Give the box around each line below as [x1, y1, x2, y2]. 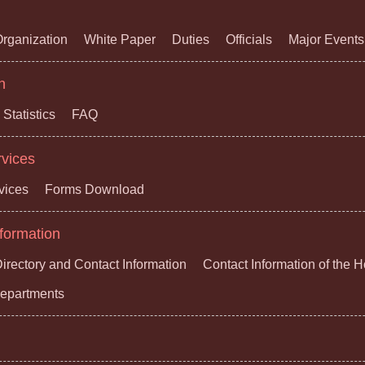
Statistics [3, 108, 55, 122]
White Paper [84, 33, 156, 47]
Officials [226, 33, 272, 47]
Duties [172, 33, 209, 47]
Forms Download [45, 182, 144, 197]
